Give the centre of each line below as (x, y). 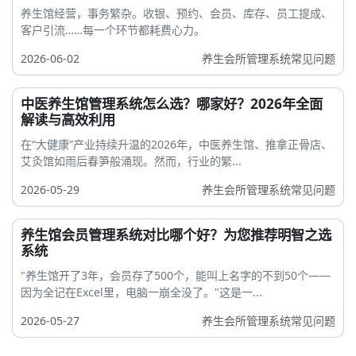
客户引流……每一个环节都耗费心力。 (113, 30)
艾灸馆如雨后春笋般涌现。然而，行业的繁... (131, 161)
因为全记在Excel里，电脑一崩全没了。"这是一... (141, 292)
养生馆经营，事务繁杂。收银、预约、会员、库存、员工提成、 (176, 14)
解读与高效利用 (68, 120)
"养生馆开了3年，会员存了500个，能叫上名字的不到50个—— (176, 276)
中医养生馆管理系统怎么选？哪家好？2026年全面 (172, 104)
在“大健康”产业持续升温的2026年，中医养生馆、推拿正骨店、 (176, 145)
